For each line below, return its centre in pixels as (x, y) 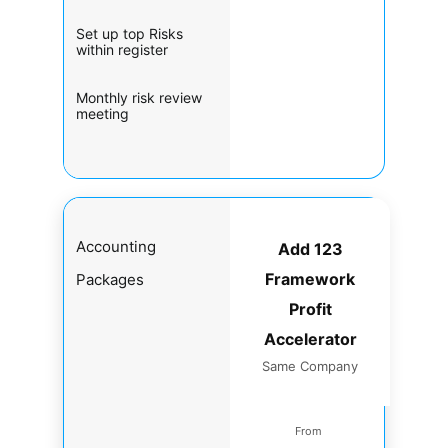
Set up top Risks (129, 33)
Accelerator (310, 338)
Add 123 (310, 248)
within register (122, 49)
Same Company (310, 365)
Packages (110, 279)
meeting (102, 113)
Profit (310, 308)
